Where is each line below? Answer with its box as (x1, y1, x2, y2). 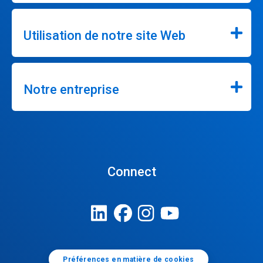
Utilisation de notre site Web (23, 28, 186, 43)
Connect (107, 164, 156, 179)
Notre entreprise (23, 82, 119, 97)
